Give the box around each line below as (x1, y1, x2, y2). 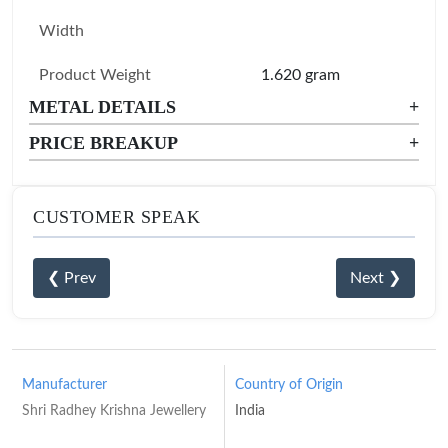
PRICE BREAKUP (29, 133, 178, 153)
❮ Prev (47, 270, 96, 286)
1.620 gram (261, 67, 340, 83)
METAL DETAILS (29, 97, 176, 117)
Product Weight (39, 67, 151, 83)
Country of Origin (234, 378, 343, 392)
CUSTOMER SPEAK (33, 207, 200, 227)
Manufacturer (22, 378, 107, 392)
